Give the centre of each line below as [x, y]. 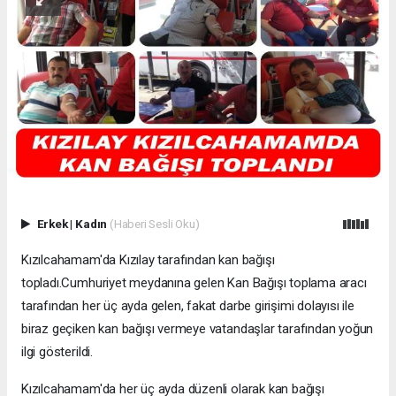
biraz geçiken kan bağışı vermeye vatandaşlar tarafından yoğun [198, 329]
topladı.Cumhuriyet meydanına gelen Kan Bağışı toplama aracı [194, 283]
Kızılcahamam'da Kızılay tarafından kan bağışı [148, 260]
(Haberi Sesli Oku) [154, 224]
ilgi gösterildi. [57, 352]
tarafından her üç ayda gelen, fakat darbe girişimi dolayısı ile [188, 306]
